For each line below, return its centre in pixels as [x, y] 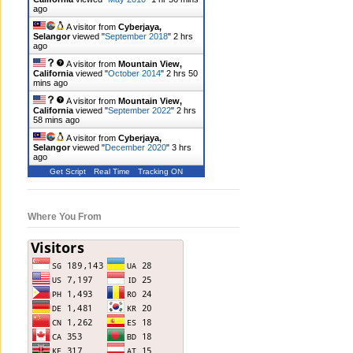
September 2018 [136, 37]
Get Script [68, 172]
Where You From [65, 217]
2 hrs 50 [182, 74]
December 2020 [136, 148]
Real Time [112, 172]
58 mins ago [56, 120]
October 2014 [134, 74]
